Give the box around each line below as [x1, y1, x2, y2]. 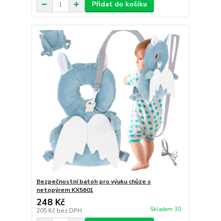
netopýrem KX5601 [36, 185, 93, 194]
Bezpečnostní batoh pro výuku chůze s [36, 177, 151, 185]
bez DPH [56, 206, 82, 215]
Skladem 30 [149, 205, 183, 213]
